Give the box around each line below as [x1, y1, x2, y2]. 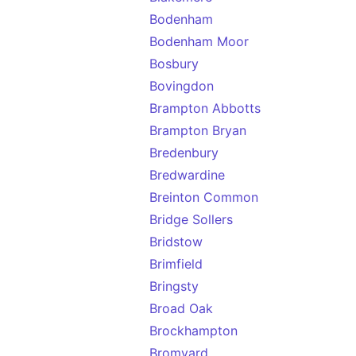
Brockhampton [149, 323, 238, 339]
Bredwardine [149, 167, 225, 183]
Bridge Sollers [149, 211, 233, 227]
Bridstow [149, 234, 203, 250]
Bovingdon [149, 78, 214, 94]
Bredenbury [149, 145, 219, 161]
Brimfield [149, 256, 203, 272]
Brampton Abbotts [149, 100, 261, 116]
